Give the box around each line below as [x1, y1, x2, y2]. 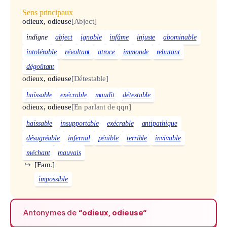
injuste [136, 33, 156, 42]
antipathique [141, 119, 177, 127]
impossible [39, 175, 68, 183]
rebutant [157, 48, 180, 56]
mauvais [58, 148, 81, 157]
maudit [95, 91, 115, 99]
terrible [126, 134, 147, 142]
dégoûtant [26, 63, 55, 71]
